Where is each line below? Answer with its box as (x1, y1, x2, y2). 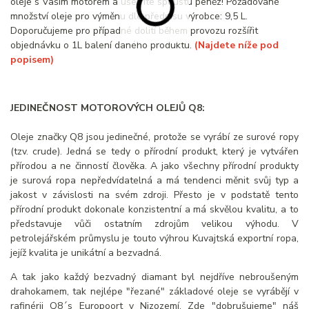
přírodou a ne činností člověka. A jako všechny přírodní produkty (10, 159, 299, 173)
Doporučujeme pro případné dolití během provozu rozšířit (10, 24, 258, 38)
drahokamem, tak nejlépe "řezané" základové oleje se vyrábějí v (10, 285, 299, 299)
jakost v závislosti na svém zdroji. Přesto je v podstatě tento (10, 188, 299, 202)
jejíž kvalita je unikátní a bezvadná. (10, 246, 161, 260)
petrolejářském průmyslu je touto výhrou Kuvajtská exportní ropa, (10, 232, 299, 246)
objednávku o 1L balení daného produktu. (10, 39, 195, 52)
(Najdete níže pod (195, 39, 279, 52)
